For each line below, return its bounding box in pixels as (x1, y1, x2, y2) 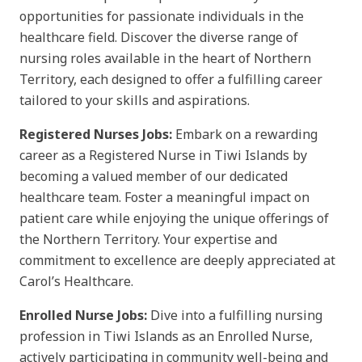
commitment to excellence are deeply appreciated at (19, 250, 335, 269)
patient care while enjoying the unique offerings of (19, 208, 329, 227)
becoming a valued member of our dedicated (19, 166, 288, 185)
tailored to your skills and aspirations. (19, 90, 250, 109)
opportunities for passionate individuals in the (19, 6, 304, 25)
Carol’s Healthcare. (19, 271, 133, 290)
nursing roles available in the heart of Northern (19, 48, 311, 67)
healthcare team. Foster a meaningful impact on (19, 187, 309, 206)
